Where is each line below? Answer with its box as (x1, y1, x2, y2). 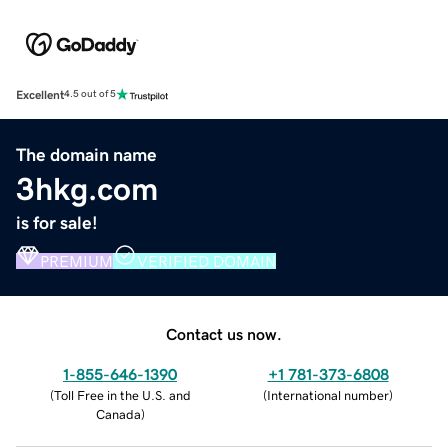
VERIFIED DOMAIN (137, 252, 276, 269)
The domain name (16, 145, 157, 164)
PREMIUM (40, 252, 113, 269)
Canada (95, 407, 141, 421)
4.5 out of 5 (64, 89, 116, 100)
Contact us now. (166, 325, 282, 342)
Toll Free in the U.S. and (53, 388, 191, 402)
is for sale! (16, 213, 98, 232)
